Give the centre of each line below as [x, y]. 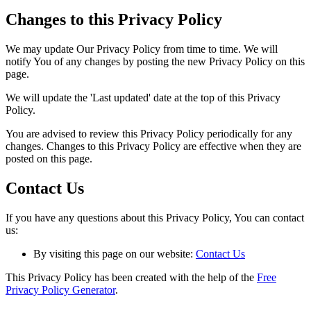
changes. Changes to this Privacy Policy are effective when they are [153, 146]
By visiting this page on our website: [115, 253]
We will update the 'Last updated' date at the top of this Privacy [143, 97]
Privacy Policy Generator [60, 289]
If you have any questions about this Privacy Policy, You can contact [155, 217]
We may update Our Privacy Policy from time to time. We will [142, 49]
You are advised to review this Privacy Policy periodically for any [149, 133]
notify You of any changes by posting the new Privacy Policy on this [155, 61]
